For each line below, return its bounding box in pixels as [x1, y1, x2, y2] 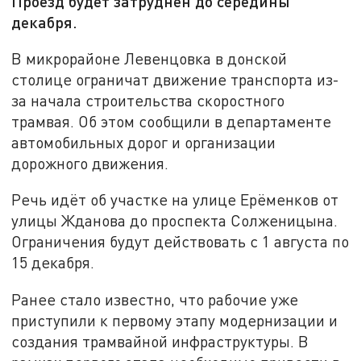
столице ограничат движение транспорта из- [11, 69, 340, 89]
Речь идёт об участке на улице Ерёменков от [11, 190, 339, 210]
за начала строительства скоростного [11, 90, 285, 110]
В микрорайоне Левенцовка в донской [11, 48, 288, 68]
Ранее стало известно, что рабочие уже [11, 290, 299, 309]
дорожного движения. [11, 153, 169, 172]
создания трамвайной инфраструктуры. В [11, 332, 309, 351]
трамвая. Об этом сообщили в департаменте [11, 111, 332, 131]
